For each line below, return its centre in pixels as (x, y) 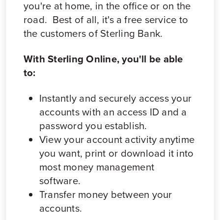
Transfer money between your (106, 194)
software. (60, 180)
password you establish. (93, 125)
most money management (97, 167)
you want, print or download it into (117, 153)
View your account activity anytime (117, 139)
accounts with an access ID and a (113, 112)
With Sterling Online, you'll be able (103, 58)
